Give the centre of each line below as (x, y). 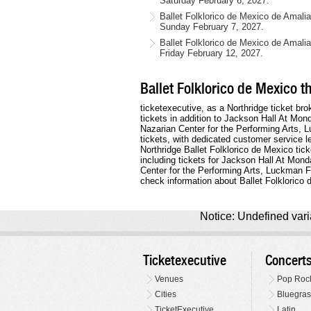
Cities (166, 295)
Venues (169, 279)
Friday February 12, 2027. (211, 53)
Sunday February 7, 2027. (212, 27)
